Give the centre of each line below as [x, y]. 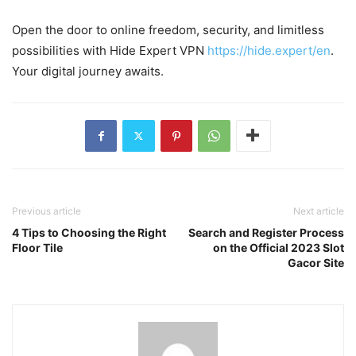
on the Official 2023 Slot [279, 247]
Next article [319, 211]
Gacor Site [316, 262]
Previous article [46, 211]
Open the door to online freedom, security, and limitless [168, 29]
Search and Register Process [266, 232]
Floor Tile [37, 247]
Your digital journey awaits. [88, 71]
